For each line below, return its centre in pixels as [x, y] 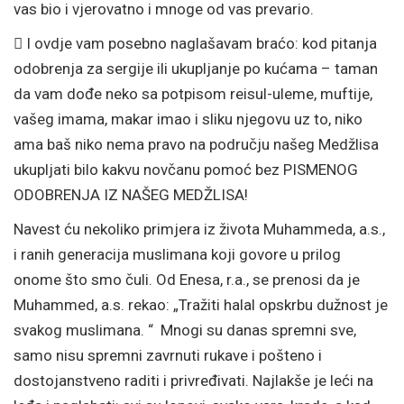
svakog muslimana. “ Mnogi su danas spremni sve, [185, 330]
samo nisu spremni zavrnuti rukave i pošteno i [168, 355]
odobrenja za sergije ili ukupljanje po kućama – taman [196, 69]
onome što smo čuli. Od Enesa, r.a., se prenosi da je [187, 280]
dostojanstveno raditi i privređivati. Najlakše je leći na [193, 381]
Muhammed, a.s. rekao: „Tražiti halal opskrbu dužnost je [201, 305]
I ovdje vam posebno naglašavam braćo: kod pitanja [202, 43]
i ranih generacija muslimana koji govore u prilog [177, 254]
